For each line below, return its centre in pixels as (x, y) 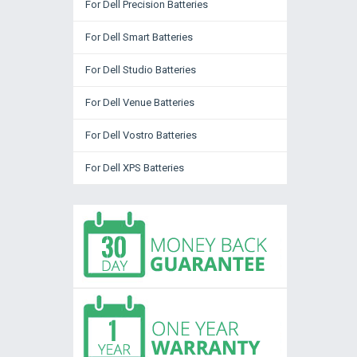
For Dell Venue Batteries (140, 102)
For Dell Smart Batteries (139, 37)
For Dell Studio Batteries (141, 70)
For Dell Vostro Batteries (141, 135)
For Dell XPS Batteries (135, 168)
